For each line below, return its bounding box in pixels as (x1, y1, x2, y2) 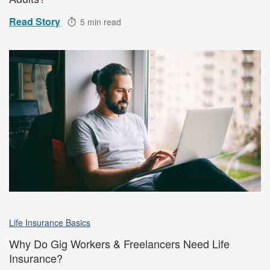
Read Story (9, 14, 60, 28)
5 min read (80, 15, 121, 28)
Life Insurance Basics (9, 216, 90, 229)
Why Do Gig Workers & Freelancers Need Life (9, 236, 230, 252)
